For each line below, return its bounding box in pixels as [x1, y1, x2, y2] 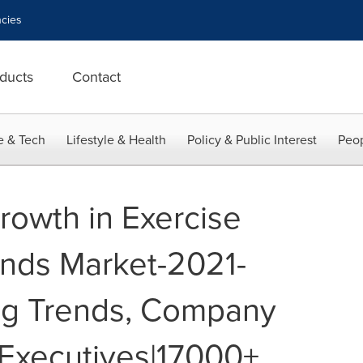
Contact [72, 66, 121, 88]
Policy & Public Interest [187, 130, 317, 149]
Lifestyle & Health [66, 130, 166, 149]
